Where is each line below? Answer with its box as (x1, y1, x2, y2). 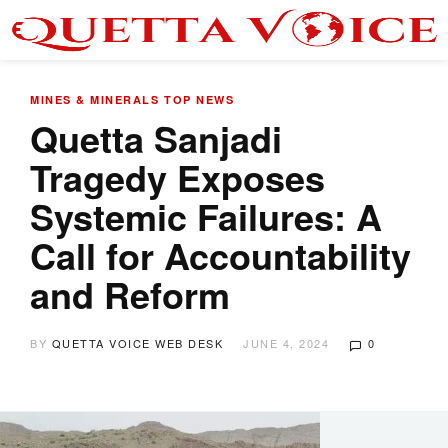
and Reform (30, 268, 230, 320)
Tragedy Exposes (30, 151, 325, 203)
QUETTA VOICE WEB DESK (51, 335, 223, 351)
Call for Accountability (30, 229, 411, 281)
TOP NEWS (164, 92, 234, 107)
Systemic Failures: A (30, 190, 382, 242)
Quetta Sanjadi (30, 112, 282, 164)
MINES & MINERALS (30, 92, 159, 107)
